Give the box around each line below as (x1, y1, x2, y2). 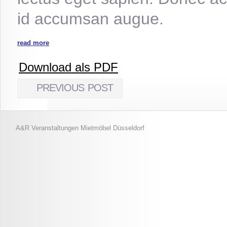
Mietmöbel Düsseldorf (81, 124, 144, 132)
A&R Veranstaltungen (16, 124, 81, 132)
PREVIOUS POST (36, 82, 113, 93)
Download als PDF (19, 60, 118, 74)
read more (17, 39, 49, 47)
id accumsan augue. (17, 10, 164, 28)
